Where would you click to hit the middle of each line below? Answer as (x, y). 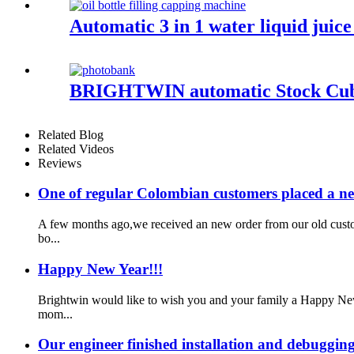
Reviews (60, 163)
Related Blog (71, 134)
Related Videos (76, 149)
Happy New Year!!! (100, 269)
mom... (55, 314)
